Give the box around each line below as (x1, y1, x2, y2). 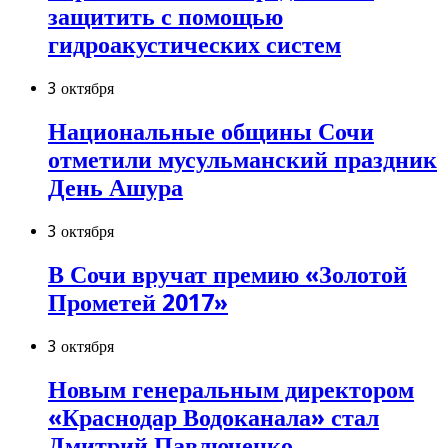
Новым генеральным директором (48, 375, 414, 404)
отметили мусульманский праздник (48, 146, 437, 175)
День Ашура (48, 174, 183, 203)
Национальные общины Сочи (48, 118, 374, 147)
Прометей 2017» (48, 288, 228, 317)
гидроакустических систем (48, 31, 341, 60)
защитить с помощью (48, 3, 283, 32)
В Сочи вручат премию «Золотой (48, 260, 407, 289)
